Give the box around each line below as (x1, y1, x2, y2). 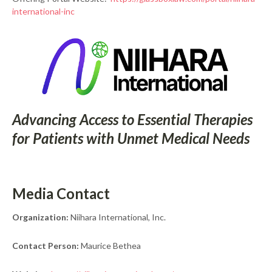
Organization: (12, 212, 69, 223)
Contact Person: (12, 240, 79, 251)
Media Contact (12, 185, 110, 203)
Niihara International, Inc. (69, 212, 166, 223)
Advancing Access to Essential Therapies (12, 110, 253, 129)
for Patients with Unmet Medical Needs (12, 129, 250, 148)
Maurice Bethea (79, 240, 141, 251)
